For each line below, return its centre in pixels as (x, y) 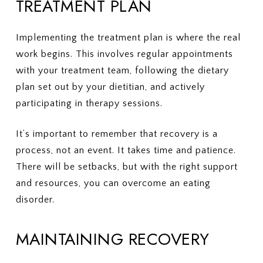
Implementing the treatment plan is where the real (128, 38)
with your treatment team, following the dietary (122, 70)
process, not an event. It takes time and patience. (126, 150)
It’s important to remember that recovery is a (117, 134)
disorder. (35, 200)
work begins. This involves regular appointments (124, 54)
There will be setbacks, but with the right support (127, 167)
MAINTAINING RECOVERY (112, 239)
